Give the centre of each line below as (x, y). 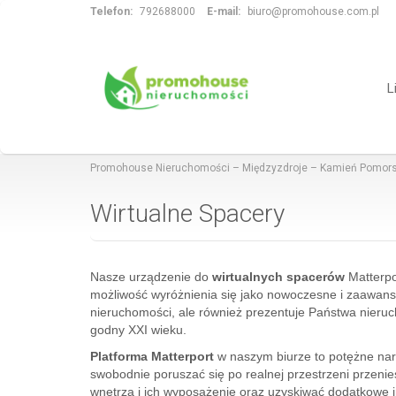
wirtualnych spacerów (280, 277)
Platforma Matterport (152, 356)
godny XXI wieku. (138, 330)
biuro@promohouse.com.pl (313, 11)
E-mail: (224, 11)
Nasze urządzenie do (151, 277)
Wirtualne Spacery (187, 213)
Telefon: (111, 11)
